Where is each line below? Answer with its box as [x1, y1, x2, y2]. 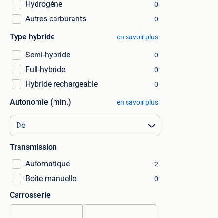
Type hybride [10, 32, 55, 41]
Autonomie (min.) [10, 97, 71, 107]
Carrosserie [10, 190, 51, 200]
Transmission [10, 143, 57, 152]
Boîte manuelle [25, 174, 76, 183]
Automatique [25, 159, 70, 168]
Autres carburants [25, 14, 86, 23]
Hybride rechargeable [25, 79, 98, 89]
